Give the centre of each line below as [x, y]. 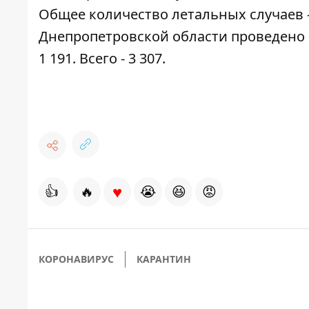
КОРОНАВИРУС [76, 259]
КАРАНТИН [164, 259]
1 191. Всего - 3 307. [102, 59]
